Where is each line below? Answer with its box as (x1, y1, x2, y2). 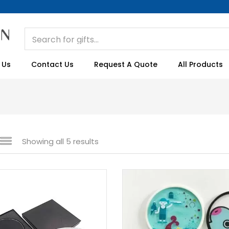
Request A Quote (94, 59, 157, 70)
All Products (178, 59, 223, 70)
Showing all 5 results (22, 136, 99, 147)
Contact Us (31, 59, 74, 70)
